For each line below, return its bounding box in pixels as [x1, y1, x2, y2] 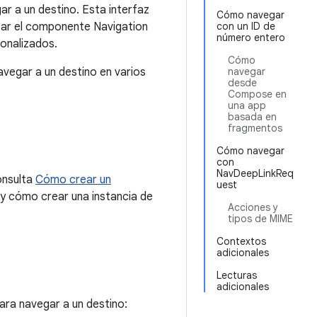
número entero [217, 31, 285, 44]
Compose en [228, 88, 287, 100]
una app [228, 99, 266, 112]
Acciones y [228, 201, 278, 214]
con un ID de [217, 20, 275, 33]
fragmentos [228, 122, 282, 134]
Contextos [217, 235, 266, 248]
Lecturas [217, 269, 257, 282]
